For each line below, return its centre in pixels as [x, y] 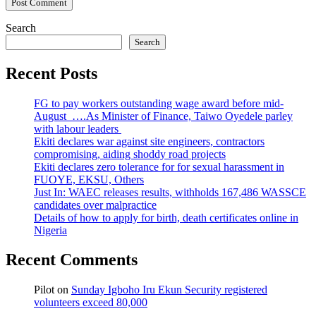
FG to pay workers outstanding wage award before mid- [159, 103]
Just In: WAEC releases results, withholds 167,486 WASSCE [170, 192]
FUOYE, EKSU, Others [89, 179]
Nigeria [50, 230]
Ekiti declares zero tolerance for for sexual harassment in [159, 166]
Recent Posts [51, 73]
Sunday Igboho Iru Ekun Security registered [169, 290]
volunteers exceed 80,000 [91, 303]
